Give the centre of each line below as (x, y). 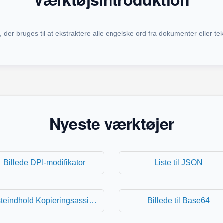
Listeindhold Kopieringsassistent (92, 200)
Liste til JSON (179, 163)
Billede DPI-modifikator (45, 163)
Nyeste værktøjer (111, 123)
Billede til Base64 (179, 200)
